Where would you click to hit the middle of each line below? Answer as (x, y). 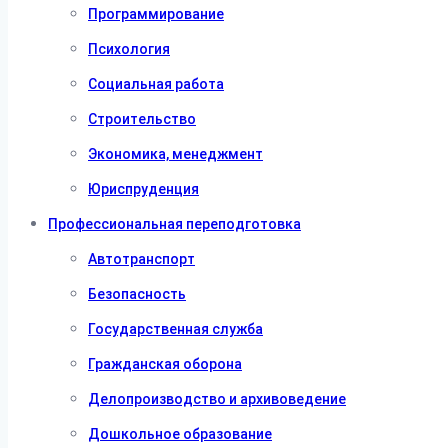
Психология (129, 49)
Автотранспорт (141, 259)
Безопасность (137, 294)
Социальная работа (156, 84)
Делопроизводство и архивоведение (217, 399)
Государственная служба (175, 329)
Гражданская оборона (165, 364)
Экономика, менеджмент (175, 154)
